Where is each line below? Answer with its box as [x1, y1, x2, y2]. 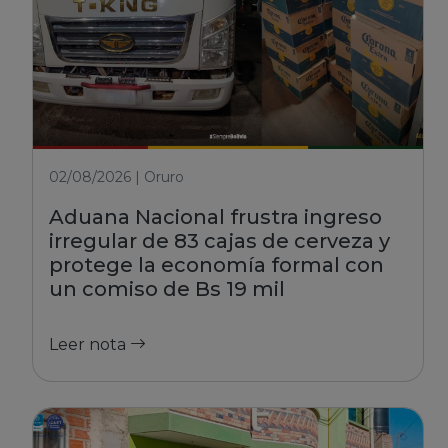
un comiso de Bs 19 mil [49, 277, 285, 301]
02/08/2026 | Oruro [49, 168, 184, 186]
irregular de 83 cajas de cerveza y [49, 229, 390, 253]
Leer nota [49, 335, 130, 354]
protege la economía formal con [49, 253, 384, 277]
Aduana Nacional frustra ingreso [49, 205, 382, 229]
